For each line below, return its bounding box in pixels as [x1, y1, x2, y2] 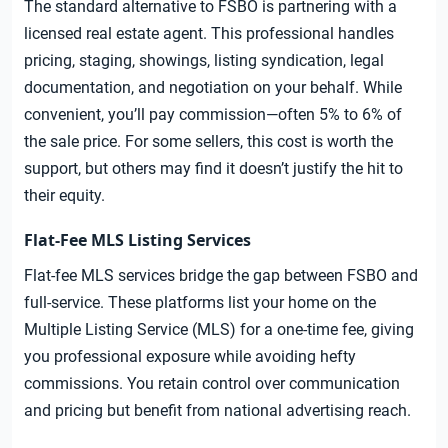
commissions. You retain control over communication [24, 374, 400, 394]
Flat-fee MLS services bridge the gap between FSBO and [24, 266, 418, 286]
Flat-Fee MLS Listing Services [24, 229, 251, 252]
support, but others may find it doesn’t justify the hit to [24, 159, 403, 179]
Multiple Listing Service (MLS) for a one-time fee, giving [24, 320, 414, 340]
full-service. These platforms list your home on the [24, 293, 376, 313]
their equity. [24, 186, 105, 206]
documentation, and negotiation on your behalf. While [24, 78, 402, 98]
